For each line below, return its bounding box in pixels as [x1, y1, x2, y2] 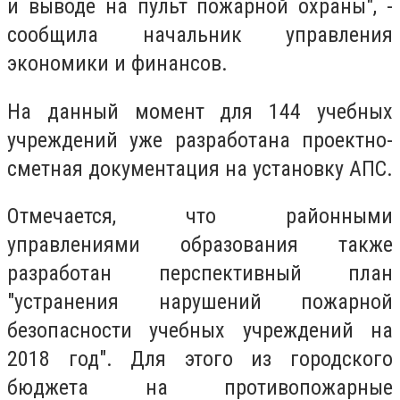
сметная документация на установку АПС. [7, 155, 393, 181]
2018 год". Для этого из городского [7, 346, 393, 372]
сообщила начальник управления [7, 22, 393, 48]
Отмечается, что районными [7, 204, 393, 229]
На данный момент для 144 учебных [7, 98, 393, 124]
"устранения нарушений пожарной [7, 289, 393, 315]
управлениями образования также [7, 232, 393, 258]
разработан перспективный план [7, 261, 393, 287]
